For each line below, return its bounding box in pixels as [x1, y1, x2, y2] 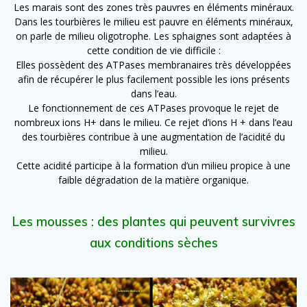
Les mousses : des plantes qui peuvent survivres [12, 213, 295, 230]
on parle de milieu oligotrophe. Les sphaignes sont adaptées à [16, 29, 291, 42]
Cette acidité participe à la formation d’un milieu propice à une [16, 158, 291, 172]
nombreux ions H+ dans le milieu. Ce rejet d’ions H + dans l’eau [14, 115, 293, 129]
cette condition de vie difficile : [86, 43, 221, 57]
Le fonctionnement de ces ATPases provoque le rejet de [28, 101, 279, 114]
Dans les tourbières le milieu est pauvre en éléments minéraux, [14, 14, 293, 28]
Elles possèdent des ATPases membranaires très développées [16, 58, 291, 71]
